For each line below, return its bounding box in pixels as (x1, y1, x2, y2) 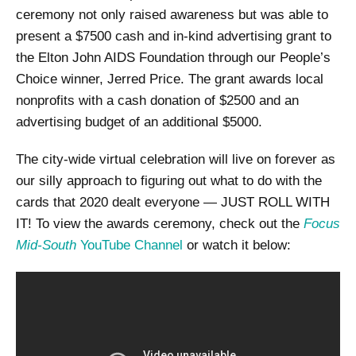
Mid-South (16, 238, 76, 253)
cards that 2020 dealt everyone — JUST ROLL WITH (16, 195, 330, 211)
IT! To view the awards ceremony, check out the (16, 216, 304, 232)
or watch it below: (183, 238, 291, 253)
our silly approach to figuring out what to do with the (16, 173, 322, 189)
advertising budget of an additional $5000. (16, 114, 262, 130)
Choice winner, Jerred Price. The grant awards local (16, 72, 323, 87)
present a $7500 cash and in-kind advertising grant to (16, 29, 331, 44)
